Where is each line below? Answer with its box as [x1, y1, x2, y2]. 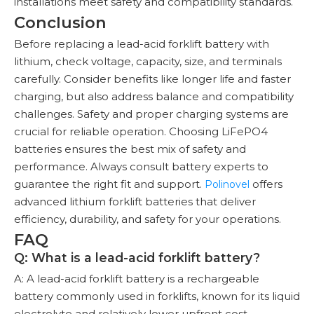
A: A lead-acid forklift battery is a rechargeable [14, 271, 259, 285]
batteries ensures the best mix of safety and [14, 142, 246, 156]
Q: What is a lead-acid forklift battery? [14, 250, 260, 265]
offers [250, 177, 282, 191]
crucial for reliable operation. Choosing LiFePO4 [14, 124, 268, 138]
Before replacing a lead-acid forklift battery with [14, 36, 269, 50]
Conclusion [14, 12, 107, 32]
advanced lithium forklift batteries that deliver [14, 194, 256, 208]
